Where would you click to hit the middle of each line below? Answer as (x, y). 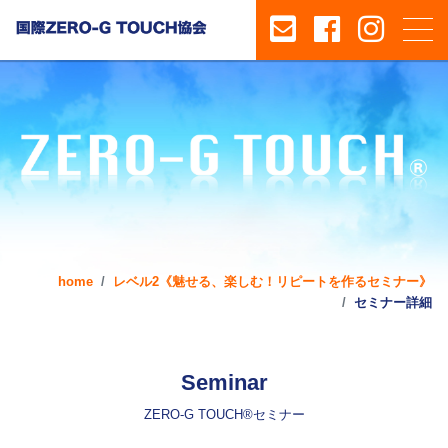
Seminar (224, 382)
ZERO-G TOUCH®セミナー (224, 414)
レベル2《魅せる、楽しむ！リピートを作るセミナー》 (272, 282)
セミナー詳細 (393, 303)
